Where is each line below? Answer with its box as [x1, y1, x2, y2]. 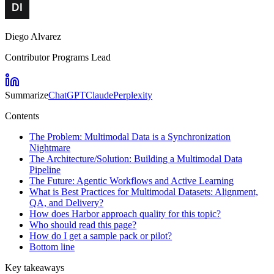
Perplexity [113, 89, 152, 100]
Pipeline [29, 164, 61, 175]
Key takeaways [5, 262, 64, 273]
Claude [86, 89, 113, 100]
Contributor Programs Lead [5, 51, 111, 62]
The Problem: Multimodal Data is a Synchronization [29, 131, 231, 142]
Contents [5, 110, 39, 121]
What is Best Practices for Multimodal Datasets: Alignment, [29, 186, 258, 197]
